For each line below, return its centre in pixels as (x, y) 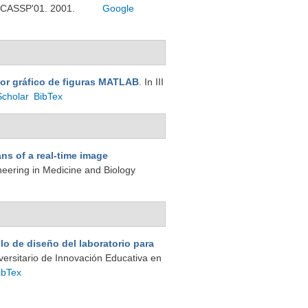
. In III (151, 82)
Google (119, 8)
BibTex (48, 96)
